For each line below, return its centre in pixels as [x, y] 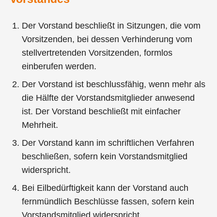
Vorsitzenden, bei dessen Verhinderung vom [107, 39]
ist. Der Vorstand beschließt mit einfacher [101, 112]
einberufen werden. [59, 67]
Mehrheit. [40, 125]
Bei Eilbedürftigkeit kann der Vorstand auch [105, 188]
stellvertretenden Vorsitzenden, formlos [97, 53]
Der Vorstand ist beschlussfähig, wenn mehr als [114, 85]
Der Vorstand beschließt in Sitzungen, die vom [111, 26]
